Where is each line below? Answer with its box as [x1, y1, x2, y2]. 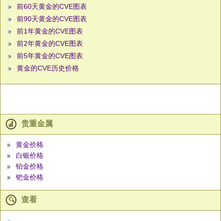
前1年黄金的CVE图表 [17, 27, 83, 36]
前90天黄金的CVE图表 [17, 15, 87, 23]
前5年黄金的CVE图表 [17, 52, 83, 60]
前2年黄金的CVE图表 [17, 39, 83, 48]
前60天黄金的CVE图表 [17, 2, 87, 11]
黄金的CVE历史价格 [17, 64, 79, 73]
